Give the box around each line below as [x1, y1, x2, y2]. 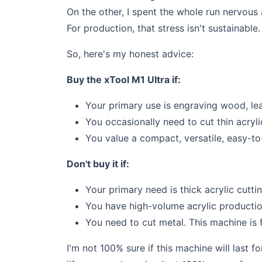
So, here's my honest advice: [67, 48, 194, 60]
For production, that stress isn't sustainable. [67, 22, 260, 34]
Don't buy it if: [67, 158, 129, 170]
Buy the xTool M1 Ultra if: [67, 74, 181, 85]
